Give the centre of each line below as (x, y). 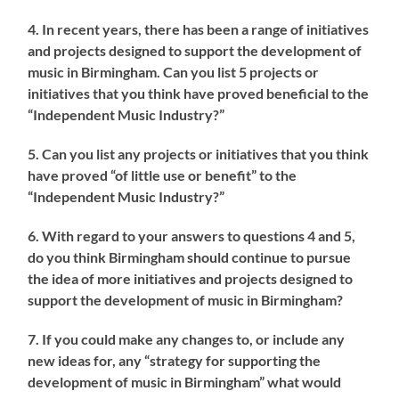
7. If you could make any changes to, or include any (187, 338)
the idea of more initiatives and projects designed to (191, 278)
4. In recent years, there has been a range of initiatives (199, 28)
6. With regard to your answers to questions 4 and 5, (192, 235)
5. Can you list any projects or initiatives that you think (199, 153)
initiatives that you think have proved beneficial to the (199, 93)
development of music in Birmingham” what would (185, 381)
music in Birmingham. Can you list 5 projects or (174, 71)
